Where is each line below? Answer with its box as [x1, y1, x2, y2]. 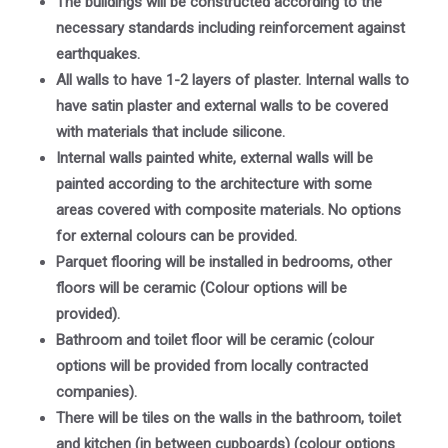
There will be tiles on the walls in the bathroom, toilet [56, 409, 401, 428]
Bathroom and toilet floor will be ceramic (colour [56, 331, 374, 350]
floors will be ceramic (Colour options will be [56, 279, 347, 298]
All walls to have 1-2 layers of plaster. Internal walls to [56, 71, 409, 90]
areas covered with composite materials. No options [56, 201, 401, 220]
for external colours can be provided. [56, 227, 297, 246]
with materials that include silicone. [56, 123, 285, 142]
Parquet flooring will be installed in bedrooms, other [56, 253, 392, 272]
